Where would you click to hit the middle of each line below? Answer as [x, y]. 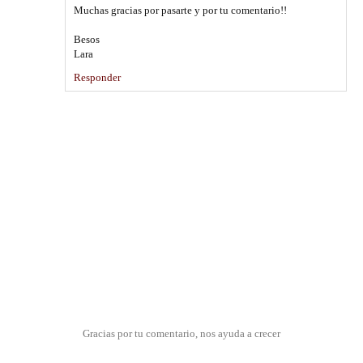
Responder [97, 77]
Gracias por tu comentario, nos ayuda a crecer [181, 333]
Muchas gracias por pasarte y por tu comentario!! [180, 10]
